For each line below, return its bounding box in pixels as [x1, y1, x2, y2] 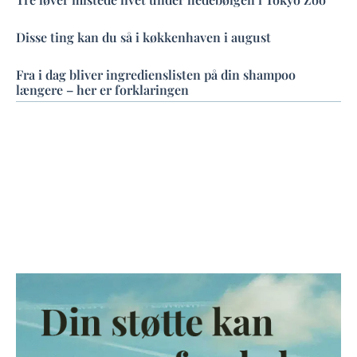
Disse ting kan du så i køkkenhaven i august [16, 28, 271, 45]
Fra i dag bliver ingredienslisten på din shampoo [16, 65, 296, 83]
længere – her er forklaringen [16, 80, 189, 98]
